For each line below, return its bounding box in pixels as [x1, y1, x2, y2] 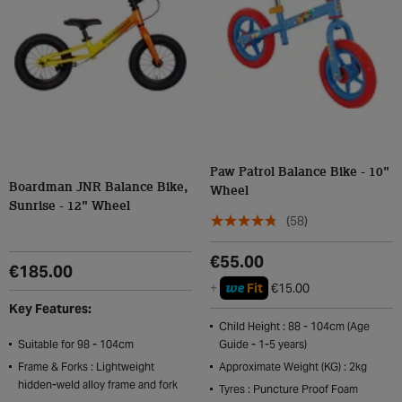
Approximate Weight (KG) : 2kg [219, 360, 367, 373]
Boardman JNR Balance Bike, [9, 181, 188, 194]
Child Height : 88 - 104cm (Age [219, 319, 370, 333]
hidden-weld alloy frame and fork [18, 378, 178, 391]
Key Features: [9, 301, 92, 317]
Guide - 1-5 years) [219, 337, 307, 351]
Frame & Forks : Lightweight [18, 360, 154, 373]
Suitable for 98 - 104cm [18, 337, 134, 351]
